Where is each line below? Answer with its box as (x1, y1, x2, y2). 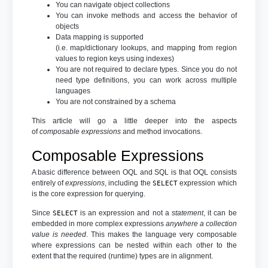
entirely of (31, 178, 66, 187)
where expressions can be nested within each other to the (31, 240, 237, 249)
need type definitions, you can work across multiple (55, 75, 237, 84)
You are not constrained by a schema (55, 97, 176, 106)
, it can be (203, 208, 237, 217)
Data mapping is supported (55, 32, 144, 41)
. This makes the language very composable (86, 230, 237, 239)
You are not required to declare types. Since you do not (55, 65, 237, 74)
